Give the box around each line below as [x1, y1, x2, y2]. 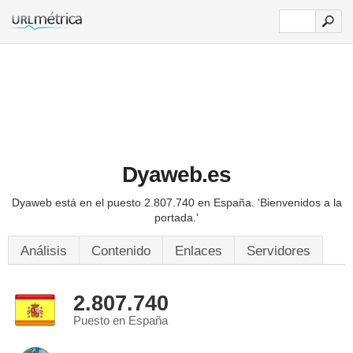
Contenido [91, 243, 150, 258]
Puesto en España [73, 314, 168, 327]
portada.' [154, 211, 199, 224]
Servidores [247, 243, 310, 258]
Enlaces [175, 243, 222, 258]
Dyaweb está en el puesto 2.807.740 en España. [11, 196, 258, 209]
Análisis [20, 243, 67, 258]
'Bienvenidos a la [257, 196, 342, 209]
